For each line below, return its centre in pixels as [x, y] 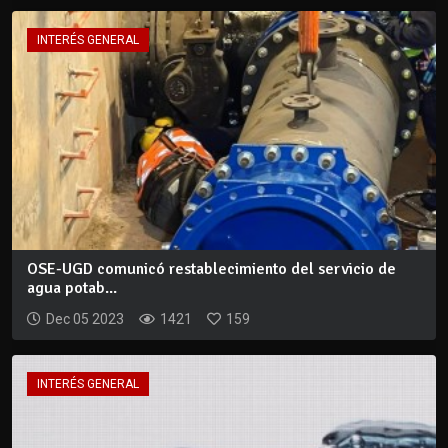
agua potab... [72, 287]
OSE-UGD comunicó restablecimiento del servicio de [211, 268]
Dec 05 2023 [85, 318]
